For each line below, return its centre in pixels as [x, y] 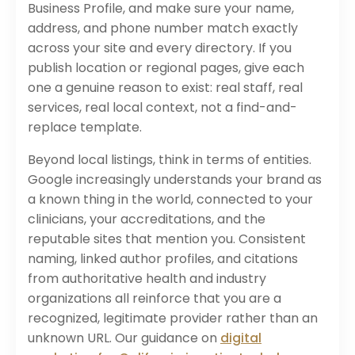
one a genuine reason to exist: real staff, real [165, 87]
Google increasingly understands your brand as [175, 179]
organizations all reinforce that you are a [155, 298]
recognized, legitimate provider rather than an [173, 318]
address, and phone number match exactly [163, 28]
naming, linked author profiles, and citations [163, 258]
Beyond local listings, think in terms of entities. [170, 159]
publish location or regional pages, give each [166, 67]
